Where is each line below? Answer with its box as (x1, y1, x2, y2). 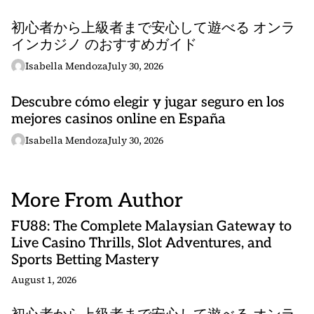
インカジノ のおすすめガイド (11, 36, 197, 53)
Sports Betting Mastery (11, 252, 159, 268)
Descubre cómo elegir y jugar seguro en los (11, 94, 285, 111)
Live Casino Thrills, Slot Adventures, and (11, 235, 272, 252)
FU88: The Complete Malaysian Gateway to (11, 218, 292, 235)
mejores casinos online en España (11, 111, 226, 128)
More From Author (11, 189, 183, 212)
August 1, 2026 (11, 273, 76, 287)
